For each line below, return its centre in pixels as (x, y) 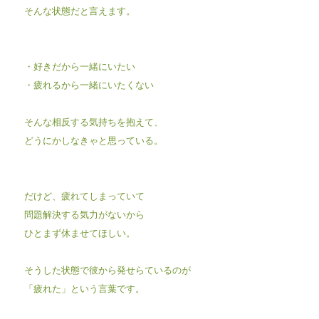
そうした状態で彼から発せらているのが (107, 269)
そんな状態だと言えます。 (79, 10)
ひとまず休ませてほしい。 (79, 232)
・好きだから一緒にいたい (79, 66)
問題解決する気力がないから (84, 214)
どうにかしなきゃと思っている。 (93, 140)
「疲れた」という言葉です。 (84, 288)
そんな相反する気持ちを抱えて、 (93, 121)
